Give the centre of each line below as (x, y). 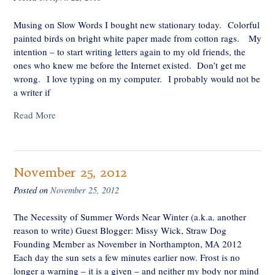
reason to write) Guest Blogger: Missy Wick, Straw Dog (120, 230)
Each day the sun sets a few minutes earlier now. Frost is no (127, 258)
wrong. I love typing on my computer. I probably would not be (137, 78)
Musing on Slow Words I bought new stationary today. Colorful (137, 24)
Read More (35, 114)
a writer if (32, 92)
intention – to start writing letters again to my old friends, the (130, 51)
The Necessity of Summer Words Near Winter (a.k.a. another (130, 217)
